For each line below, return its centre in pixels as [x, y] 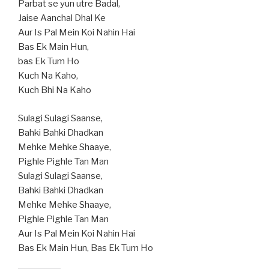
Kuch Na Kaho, [48, 76]
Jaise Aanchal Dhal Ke [62, 18]
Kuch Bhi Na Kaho [55, 90]
